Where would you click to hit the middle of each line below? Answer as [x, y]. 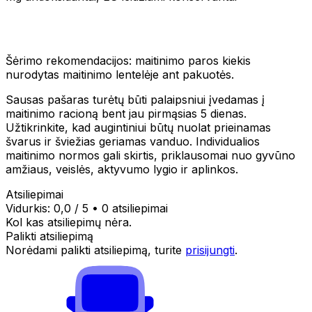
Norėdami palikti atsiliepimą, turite [95, 250]
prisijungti [210, 250]
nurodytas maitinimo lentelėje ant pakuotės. [122, 74]
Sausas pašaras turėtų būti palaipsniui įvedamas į [135, 99]
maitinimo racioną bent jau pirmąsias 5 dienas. [126, 113]
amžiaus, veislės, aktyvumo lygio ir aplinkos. [122, 169]
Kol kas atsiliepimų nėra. [69, 222]
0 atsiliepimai [133, 208]
